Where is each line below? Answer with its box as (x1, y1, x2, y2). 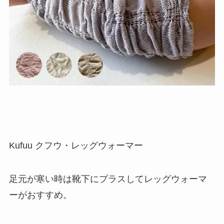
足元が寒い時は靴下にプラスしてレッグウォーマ (8, 174, 207, 184)
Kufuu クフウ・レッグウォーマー (8, 140, 143, 150)
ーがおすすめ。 (8, 190, 72, 200)
